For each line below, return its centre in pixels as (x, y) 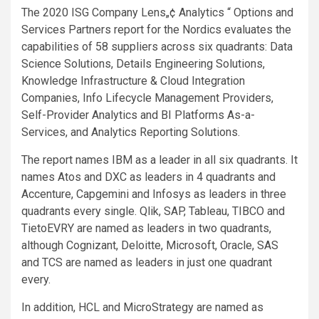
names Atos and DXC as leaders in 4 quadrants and (148, 177)
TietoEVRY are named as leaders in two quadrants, (146, 228)
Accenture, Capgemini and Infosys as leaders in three (154, 194)
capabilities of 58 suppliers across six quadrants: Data (157, 46)
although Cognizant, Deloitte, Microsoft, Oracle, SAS (150, 245)
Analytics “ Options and (236, 12)
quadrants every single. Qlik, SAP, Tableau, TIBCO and (153, 211)
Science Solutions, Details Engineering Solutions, (143, 63)
